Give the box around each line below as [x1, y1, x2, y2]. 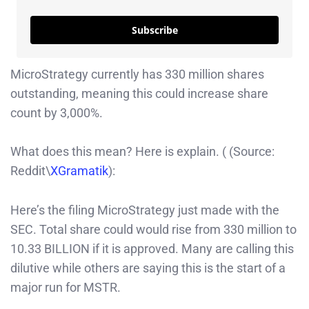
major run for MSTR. [10, 280, 121, 295]
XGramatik [50, 163, 108, 179]
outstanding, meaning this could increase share [10, 86, 268, 101]
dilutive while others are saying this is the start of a [10, 261, 286, 276]
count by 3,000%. [10, 105, 103, 120]
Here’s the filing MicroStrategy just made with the [10, 203, 279, 218]
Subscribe [131, 23, 178, 37]
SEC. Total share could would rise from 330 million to [10, 222, 297, 237]
